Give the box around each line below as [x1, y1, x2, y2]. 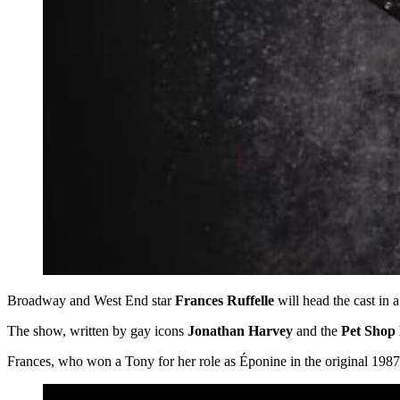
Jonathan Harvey [187, 323, 293, 339]
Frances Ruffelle [175, 293, 274, 309]
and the [293, 323, 341, 339]
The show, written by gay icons [7, 323, 187, 339]
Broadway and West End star [7, 293, 175, 309]
